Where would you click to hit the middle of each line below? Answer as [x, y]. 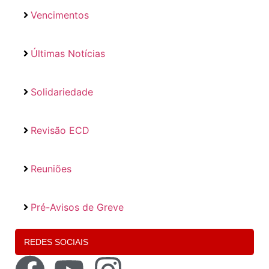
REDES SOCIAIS [56, 242]
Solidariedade [62, 92]
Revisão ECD [60, 130]
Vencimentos [60, 15]
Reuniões [51, 168]
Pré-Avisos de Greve [77, 207]
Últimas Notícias [68, 53]
